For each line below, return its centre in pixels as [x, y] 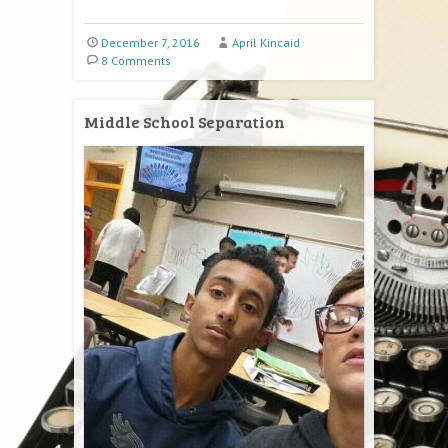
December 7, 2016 [150, 42]
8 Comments [135, 60]
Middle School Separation [184, 121]
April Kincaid [265, 42]
